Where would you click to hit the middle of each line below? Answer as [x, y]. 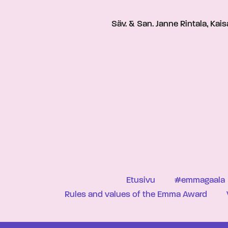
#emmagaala [199, 180]
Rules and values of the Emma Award [136, 194]
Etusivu [140, 180]
